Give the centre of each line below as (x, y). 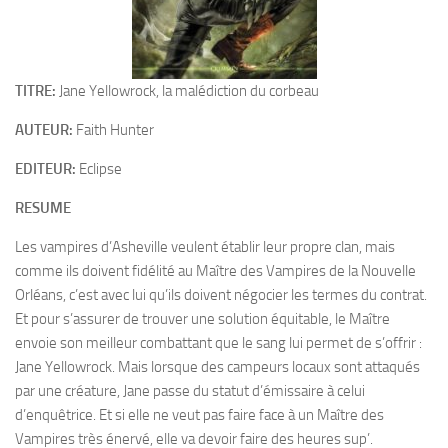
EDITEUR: (45, 169)
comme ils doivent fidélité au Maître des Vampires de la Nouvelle (215, 271)
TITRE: (35, 91)
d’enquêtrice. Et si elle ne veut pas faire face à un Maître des (199, 415)
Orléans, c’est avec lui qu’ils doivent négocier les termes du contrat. (221, 295)
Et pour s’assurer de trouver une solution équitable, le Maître (202, 319)
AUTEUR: (44, 130)
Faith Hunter (113, 130)
